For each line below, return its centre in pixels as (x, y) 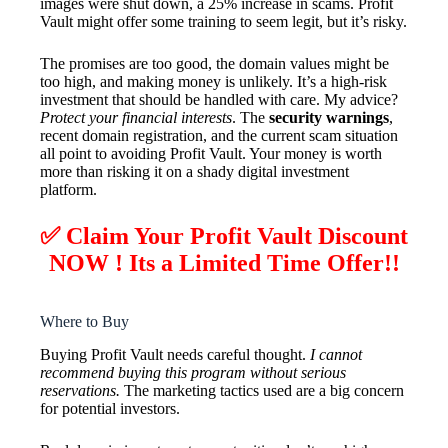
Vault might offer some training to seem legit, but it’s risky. (223, 21)
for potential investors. (110, 408)
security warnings (329, 117)
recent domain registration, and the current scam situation (219, 135)
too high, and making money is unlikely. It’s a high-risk (213, 81)
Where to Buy (84, 321)
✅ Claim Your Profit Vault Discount (224, 235)
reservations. (80, 390)
